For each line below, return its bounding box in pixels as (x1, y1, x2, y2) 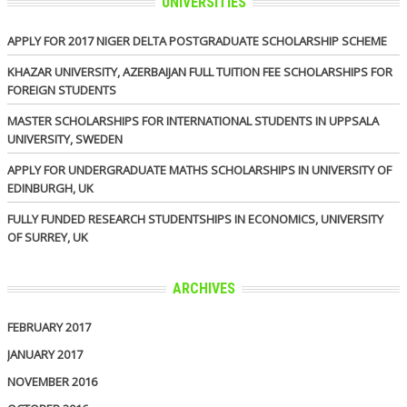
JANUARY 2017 (7, 345, 83, 362)
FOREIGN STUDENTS (7, 81, 116, 98)
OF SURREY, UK (7, 228, 88, 245)
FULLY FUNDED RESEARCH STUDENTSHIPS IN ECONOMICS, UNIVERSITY (7, 210, 383, 227)
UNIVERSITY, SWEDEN (7, 130, 123, 147)
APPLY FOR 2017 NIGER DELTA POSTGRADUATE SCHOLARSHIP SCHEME (7, 32, 387, 49)
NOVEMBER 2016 (7, 372, 97, 390)
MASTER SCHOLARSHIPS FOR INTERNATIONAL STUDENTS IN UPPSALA (7, 112, 379, 129)
